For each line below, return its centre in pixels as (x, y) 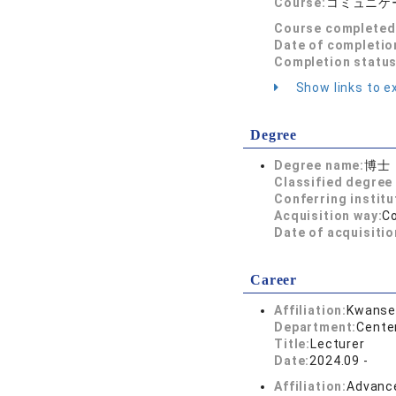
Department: (316, 327)
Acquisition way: (328, 216)
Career (274, 280)
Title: (293, 344)
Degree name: (320, 165)
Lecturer (338, 344)
